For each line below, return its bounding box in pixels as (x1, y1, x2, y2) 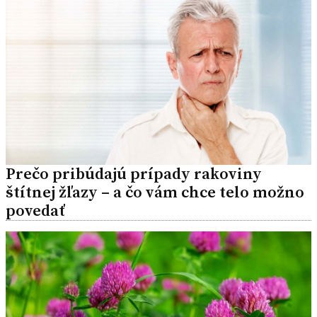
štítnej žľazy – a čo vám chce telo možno (6, 180, 304, 203)
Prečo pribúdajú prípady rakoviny (6, 162, 262, 185)
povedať (6, 199, 65, 221)
